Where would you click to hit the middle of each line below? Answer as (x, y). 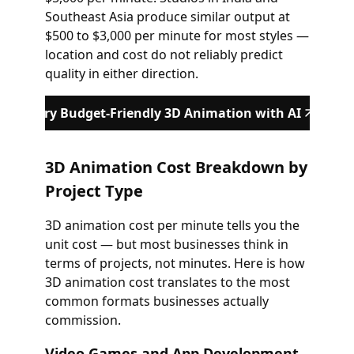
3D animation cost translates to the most (167, 282)
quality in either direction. (121, 73)
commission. (83, 320)
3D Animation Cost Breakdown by (176, 167)
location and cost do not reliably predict (164, 55)
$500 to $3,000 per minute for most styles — (177, 36)
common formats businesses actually (156, 301)
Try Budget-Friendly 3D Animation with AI (169, 113)
